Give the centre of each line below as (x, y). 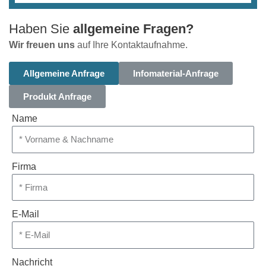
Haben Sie (41, 29)
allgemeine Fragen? (133, 29)
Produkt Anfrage (57, 96)
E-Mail (26, 214)
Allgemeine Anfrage (64, 73)
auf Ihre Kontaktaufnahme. (131, 45)
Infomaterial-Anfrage (176, 73)
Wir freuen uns (42, 45)
